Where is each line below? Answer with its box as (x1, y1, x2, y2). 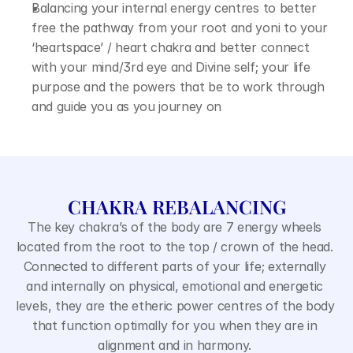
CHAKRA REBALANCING (67, 194, 286, 219)
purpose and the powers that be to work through (32, 79, 325, 95)
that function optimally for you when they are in (32, 318, 318, 333)
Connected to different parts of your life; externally (23, 258, 326, 274)
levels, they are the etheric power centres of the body (16, 298, 335, 314)
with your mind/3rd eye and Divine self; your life (32, 59, 310, 75)
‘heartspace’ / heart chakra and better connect (32, 39, 310, 55)
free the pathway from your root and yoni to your (32, 20, 328, 35)
